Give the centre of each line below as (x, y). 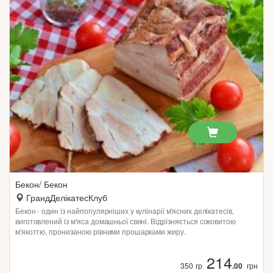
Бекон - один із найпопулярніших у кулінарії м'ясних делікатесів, (125, 211)
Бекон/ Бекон (41, 184)
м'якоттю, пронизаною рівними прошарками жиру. (101, 231)
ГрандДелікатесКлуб (67, 197)
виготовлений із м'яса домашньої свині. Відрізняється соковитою (126, 221)
